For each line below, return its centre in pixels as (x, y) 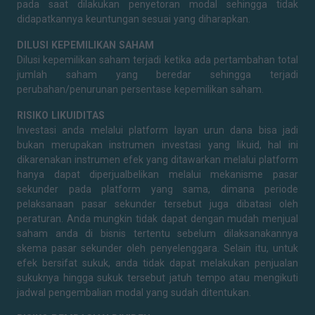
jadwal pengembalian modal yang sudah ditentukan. (134, 292)
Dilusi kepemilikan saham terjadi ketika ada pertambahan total (157, 60)
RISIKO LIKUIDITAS (61, 115)
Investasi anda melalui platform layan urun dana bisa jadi (157, 130)
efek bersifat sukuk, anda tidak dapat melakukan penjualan (157, 263)
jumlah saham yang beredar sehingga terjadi (157, 75)
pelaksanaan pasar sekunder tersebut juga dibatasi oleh (157, 204)
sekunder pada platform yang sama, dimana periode (157, 189)
